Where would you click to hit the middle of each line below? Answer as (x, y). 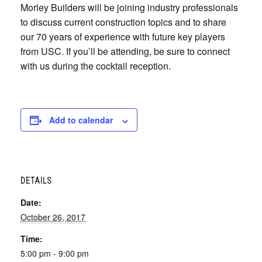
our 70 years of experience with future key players (123, 37)
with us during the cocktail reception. (96, 66)
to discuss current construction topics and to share (123, 22)
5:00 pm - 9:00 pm (55, 254)
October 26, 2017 (53, 217)
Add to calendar (81, 120)
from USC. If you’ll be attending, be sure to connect (125, 51)
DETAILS (36, 181)
